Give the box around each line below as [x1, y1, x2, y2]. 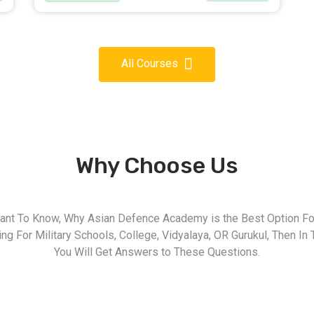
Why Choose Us [76, 152, 238, 179]
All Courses [121, 57, 181, 71]
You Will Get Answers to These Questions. [54, 245, 260, 259]
